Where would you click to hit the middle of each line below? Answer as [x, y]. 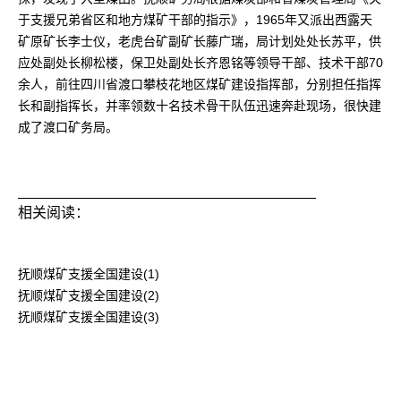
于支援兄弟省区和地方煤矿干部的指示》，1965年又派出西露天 [195, 20]
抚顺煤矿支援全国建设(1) [89, 274]
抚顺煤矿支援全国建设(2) [89, 295]
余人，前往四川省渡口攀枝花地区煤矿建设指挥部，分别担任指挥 [200, 84]
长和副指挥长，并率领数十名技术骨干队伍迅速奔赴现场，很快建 [200, 106]
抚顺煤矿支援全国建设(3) [89, 317]
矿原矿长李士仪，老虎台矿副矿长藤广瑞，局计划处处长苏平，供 [200, 41]
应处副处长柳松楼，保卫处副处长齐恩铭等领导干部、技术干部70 [200, 63]
